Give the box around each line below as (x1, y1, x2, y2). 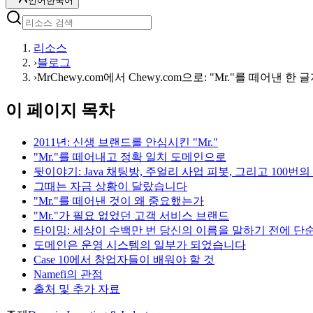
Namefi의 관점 (34, 268, 103, 280)
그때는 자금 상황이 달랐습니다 (34, 180, 187, 192)
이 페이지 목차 (6, 101, 115, 119)
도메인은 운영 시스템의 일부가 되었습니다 (34, 238, 246, 251)
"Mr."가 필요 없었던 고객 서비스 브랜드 (34, 209, 229, 221)
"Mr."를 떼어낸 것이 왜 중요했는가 (34, 194, 204, 207)
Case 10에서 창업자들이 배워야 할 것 (34, 253, 214, 265)
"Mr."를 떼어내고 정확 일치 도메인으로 (34, 150, 226, 163)
